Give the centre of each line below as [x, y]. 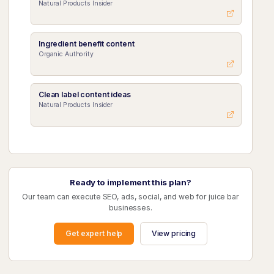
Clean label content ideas [84, 95]
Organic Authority [66, 54]
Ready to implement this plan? [131, 183]
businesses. [131, 208]
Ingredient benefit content [86, 43]
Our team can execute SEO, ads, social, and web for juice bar [131, 197]
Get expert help [94, 234]
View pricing [174, 234]
